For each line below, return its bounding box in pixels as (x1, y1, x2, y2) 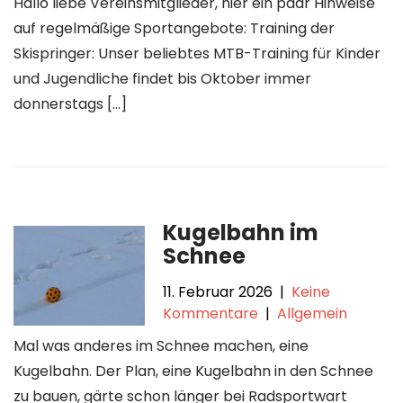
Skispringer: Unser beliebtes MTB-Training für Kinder (13, 43, 381, 64)
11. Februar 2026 (163, 282, 273, 302)
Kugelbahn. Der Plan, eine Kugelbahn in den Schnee (13, 361, 373, 381)
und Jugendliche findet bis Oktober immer (13, 68, 311, 89)
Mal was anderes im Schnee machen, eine (13, 336, 309, 356)
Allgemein (277, 303, 348, 324)
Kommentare (163, 303, 259, 324)
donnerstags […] (13, 94, 127, 114)
